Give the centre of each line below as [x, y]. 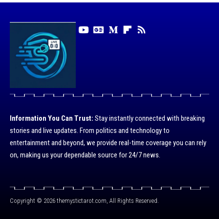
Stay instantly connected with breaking [149, 118]
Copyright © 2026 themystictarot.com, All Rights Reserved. [84, 200]
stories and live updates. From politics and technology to [90, 130]
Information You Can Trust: [52, 118]
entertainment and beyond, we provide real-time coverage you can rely [108, 142]
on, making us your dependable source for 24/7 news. [85, 155]
